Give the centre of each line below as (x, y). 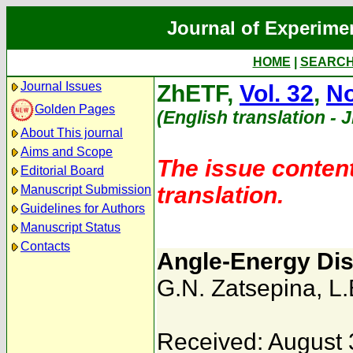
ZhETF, (198, 93)
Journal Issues (61, 86)
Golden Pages (75, 109)
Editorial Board (62, 171)
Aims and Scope (67, 152)
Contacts (45, 246)
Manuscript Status (71, 227)
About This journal (72, 133)
